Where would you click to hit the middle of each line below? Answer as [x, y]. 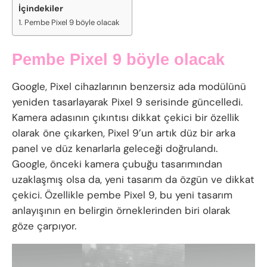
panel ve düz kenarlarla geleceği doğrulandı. [115, 149]
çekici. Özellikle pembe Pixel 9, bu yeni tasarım [122, 195]
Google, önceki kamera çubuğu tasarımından [117, 164]
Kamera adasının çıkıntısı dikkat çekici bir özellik [126, 118]
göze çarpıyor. [44, 226]
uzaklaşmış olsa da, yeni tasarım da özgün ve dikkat [133, 180]
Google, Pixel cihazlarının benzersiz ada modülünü [129, 87]
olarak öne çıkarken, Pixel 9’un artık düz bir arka [124, 133]
